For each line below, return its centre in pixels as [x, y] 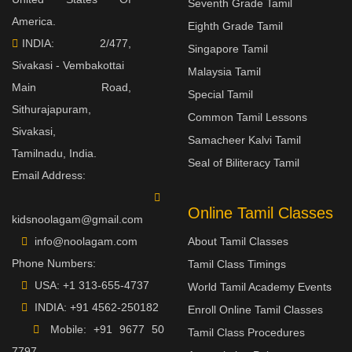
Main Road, [71, 87]
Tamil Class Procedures [246, 332]
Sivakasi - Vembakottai [68, 65]
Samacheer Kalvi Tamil [244, 140]
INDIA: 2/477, [77, 43]
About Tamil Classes [238, 241]
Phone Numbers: [54, 263]
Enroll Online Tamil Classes [255, 310]
